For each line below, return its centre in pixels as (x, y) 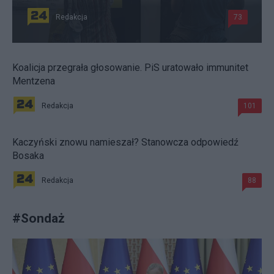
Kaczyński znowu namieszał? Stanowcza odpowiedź (125, 142)
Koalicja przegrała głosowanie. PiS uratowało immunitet (130, 67)
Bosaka (28, 155)
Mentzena (34, 81)
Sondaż (43, 218)
